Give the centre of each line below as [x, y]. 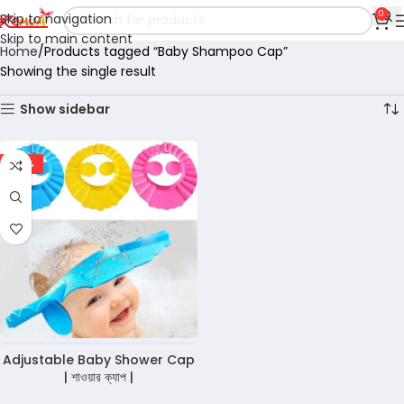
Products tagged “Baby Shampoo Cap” [166, 51]
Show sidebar [65, 109]
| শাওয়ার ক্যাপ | [99, 377]
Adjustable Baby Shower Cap [99, 360]
